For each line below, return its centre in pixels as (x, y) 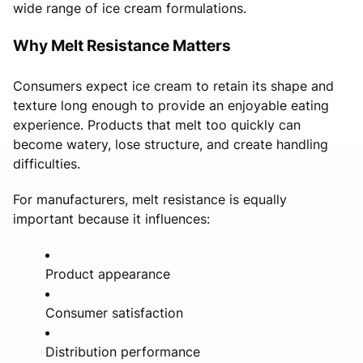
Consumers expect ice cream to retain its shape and (173, 85)
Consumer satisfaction (114, 312)
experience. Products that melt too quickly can (157, 124)
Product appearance (108, 273)
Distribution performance (123, 351)
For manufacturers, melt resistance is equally (150, 199)
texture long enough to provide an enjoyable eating (171, 105)
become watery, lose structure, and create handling (171, 144)
